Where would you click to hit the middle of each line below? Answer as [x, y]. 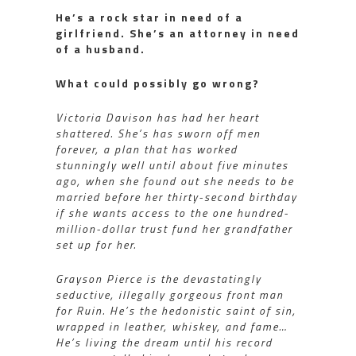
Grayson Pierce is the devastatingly [159, 278]
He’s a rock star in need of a [149, 17]
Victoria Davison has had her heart [157, 117]
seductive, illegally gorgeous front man [170, 294]
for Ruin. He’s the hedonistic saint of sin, [176, 310]
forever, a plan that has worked [147, 149]
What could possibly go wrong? [158, 83]
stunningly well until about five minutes [172, 164]
